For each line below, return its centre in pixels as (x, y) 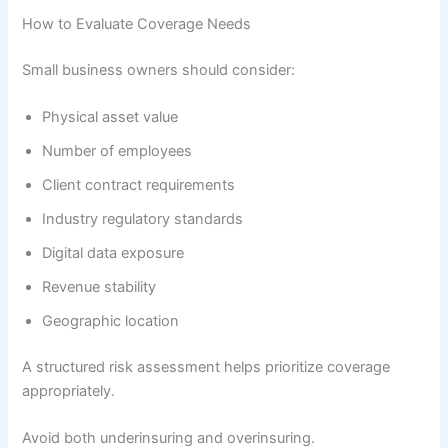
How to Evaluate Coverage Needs (137, 23)
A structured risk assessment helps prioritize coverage (206, 366)
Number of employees (117, 150)
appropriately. (69, 390)
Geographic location (111, 320)
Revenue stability (99, 286)
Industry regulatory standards (143, 218)
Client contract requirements (139, 184)
